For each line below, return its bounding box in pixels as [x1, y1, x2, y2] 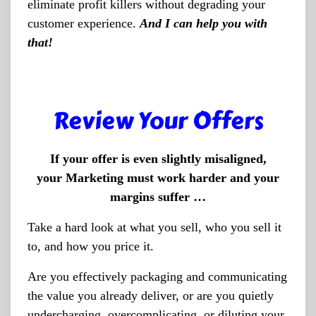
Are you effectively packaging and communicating [28, 269, 287, 284]
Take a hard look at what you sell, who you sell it [28, 220, 281, 234]
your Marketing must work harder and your [37, 171, 279, 185]
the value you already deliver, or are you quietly [28, 288, 274, 303]
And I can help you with [140, 16, 267, 30]
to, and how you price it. [28, 239, 154, 253]
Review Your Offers [52, 104, 264, 138]
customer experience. [28, 16, 140, 30]
